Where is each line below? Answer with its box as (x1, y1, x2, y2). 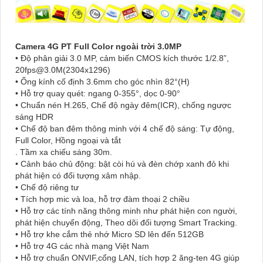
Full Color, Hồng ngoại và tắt (15, 136, 121, 146)
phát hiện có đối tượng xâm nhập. (15, 171, 141, 181)
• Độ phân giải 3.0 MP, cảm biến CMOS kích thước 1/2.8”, (15, 53, 229, 63)
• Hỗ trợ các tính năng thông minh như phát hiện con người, (15, 206, 237, 216)
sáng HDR (15, 112, 53, 122)
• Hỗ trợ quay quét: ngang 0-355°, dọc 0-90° (15, 89, 180, 99)
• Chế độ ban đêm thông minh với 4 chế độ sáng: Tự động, (15, 124, 234, 134)
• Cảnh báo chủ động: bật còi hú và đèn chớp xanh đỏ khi (15, 159, 229, 169)
